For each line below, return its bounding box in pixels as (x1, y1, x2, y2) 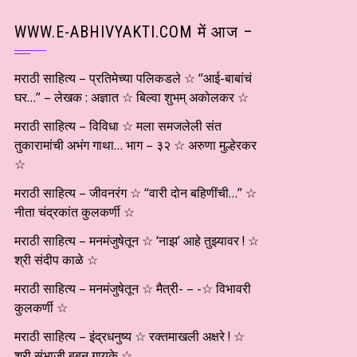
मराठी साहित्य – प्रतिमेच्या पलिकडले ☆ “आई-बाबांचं (14, 69, 252, 87)
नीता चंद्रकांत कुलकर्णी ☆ (14, 203, 135, 221)
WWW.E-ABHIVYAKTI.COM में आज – (14, 22, 253, 41)
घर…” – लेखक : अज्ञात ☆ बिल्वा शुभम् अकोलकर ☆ (14, 88, 252, 106)
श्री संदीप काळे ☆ (14, 251, 98, 269)
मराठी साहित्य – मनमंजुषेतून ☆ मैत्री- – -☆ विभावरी (14, 280, 251, 297)
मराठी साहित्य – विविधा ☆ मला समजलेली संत (14, 117, 222, 135)
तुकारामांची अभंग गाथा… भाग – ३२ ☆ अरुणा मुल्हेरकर (14, 136, 257, 154)
